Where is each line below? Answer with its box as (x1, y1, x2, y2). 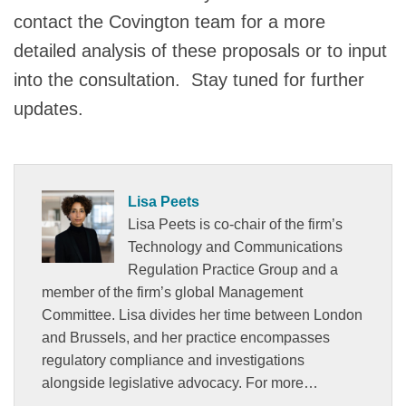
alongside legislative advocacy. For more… (42, 374, 318, 391)
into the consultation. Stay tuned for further (14, 69, 364, 90)
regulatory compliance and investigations (42, 352, 304, 368)
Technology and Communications (128, 238, 343, 255)
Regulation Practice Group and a (128, 261, 338, 277)
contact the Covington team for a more (14, 11, 325, 32)
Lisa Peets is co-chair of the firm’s (128, 216, 343, 232)
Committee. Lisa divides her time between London (42, 306, 362, 323)
